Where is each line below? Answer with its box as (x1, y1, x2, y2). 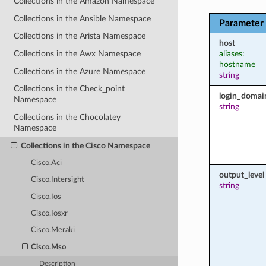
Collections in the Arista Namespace (14, 31, 146, 41)
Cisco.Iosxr (31, 210, 68, 218)
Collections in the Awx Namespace (14, 49, 141, 59)
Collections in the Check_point (14, 84, 125, 94)
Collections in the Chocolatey (14, 112, 121, 122)
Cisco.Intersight (31, 176, 85, 184)
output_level (218, 170, 264, 179)
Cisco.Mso (31, 243, 66, 251)
